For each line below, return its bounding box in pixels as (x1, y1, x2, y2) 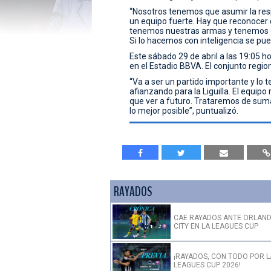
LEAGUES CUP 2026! (174, 261, 241, 270)
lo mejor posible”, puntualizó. (129, 105, 238, 116)
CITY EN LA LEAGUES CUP (174, 221, 258, 230)
